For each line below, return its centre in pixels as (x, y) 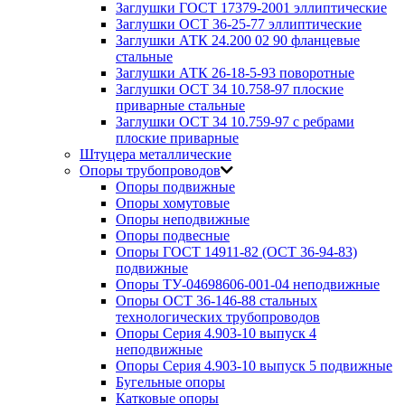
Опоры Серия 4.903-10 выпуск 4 (216, 334)
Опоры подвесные (173, 236)
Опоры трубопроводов (150, 171)
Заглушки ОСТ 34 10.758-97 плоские (230, 89)
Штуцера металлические (155, 155)
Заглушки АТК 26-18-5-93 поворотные (235, 73)
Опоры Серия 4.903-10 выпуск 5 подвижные (254, 366)
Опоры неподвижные (183, 220)
